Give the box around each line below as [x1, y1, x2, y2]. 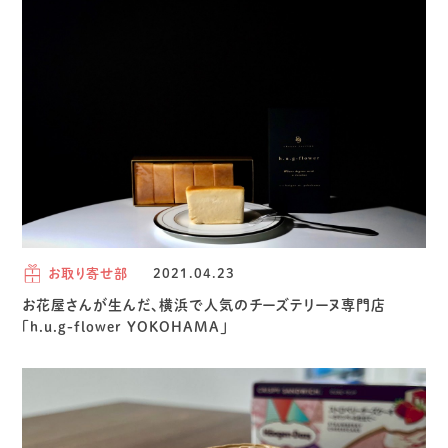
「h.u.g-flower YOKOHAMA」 [22, 319, 229, 334]
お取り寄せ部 [48, 266, 129, 280]
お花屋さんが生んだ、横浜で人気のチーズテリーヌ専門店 [22, 297, 387, 312]
